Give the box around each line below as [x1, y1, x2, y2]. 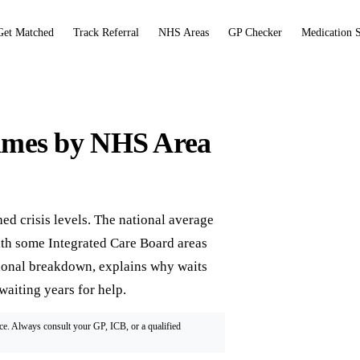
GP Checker [228, 25, 283, 39]
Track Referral [73, 25, 140, 39]
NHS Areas [158, 25, 210, 39]
